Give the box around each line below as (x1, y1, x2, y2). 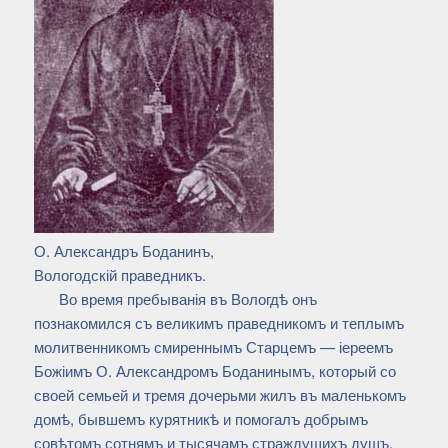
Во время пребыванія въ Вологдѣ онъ (58, 288, 317, 310)
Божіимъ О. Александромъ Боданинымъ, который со (33, 360, 396, 382)
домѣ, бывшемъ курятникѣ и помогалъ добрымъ (33, 408, 368, 430)
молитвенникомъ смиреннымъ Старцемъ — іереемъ (33, 336, 393, 358)
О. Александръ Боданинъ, (33, 240, 214, 262)
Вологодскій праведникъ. (33, 264, 206, 286)
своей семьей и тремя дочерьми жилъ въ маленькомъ (33, 384, 406, 406)
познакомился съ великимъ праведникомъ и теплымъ (33, 312, 404, 334)
